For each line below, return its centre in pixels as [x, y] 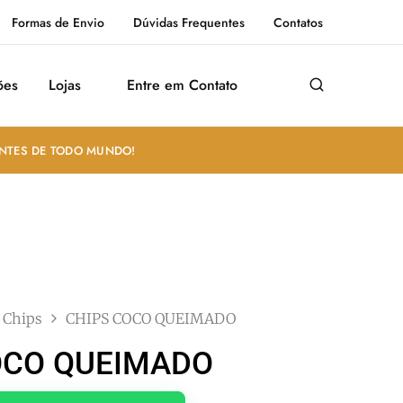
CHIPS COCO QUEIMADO [151, 318]
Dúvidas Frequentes [189, 22]
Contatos [298, 22]
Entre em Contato [182, 85]
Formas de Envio [58, 22]
